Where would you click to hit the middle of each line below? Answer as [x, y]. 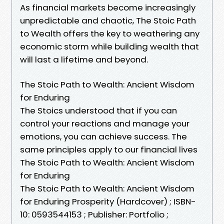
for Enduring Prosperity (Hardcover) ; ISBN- [108, 201]
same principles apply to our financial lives [110, 149]
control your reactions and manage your [105, 123]
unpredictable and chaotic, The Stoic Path [108, 20]
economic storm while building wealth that [109, 46]
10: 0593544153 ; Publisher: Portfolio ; [94, 214]
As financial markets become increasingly [108, 7]
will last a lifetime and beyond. [84, 59]
